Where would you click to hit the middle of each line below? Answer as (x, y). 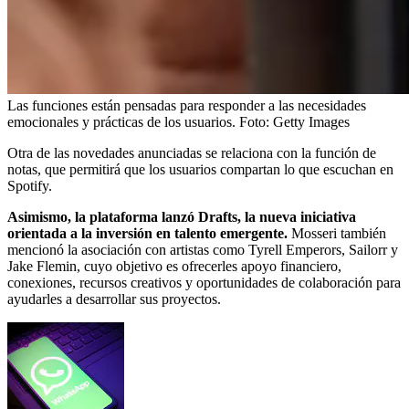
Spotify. (30, 185)
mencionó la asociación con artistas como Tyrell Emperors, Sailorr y (203, 249)
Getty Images (311, 121)
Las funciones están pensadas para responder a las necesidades (187, 105)
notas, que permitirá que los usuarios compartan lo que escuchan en (200, 169)
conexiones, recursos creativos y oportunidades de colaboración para (204, 282)
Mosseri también (339, 233)
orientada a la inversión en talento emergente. (149, 233)
